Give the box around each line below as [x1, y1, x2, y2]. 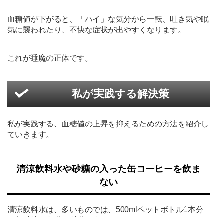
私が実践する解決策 [71, 87, 169, 100]
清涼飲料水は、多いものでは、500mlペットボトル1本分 [7, 205, 203, 214]
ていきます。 [7, 130, 54, 139]
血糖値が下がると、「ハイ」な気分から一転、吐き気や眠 [7, 15, 209, 23]
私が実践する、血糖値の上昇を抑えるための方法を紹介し [7, 119, 209, 128]
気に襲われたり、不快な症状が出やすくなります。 [7, 25, 186, 34]
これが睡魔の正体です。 [7, 53, 93, 62]
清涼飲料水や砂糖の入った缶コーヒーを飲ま [16, 163, 201, 174]
